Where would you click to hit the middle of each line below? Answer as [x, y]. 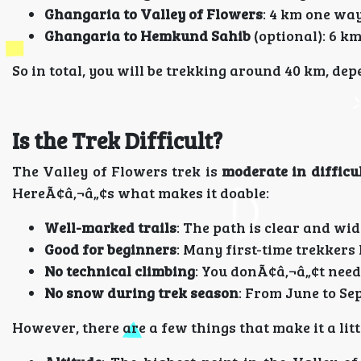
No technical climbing [120, 271]
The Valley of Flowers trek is [117, 171]
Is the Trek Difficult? [117, 140]
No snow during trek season [141, 293]
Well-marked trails [110, 227]
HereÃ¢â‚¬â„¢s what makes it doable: [141, 193]
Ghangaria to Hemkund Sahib [147, 35]
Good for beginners [110, 249]
